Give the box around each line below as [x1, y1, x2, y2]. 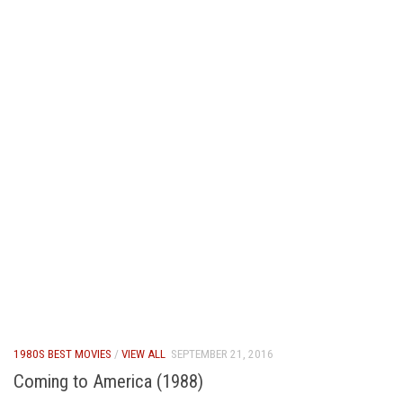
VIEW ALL [121, 347, 166, 361]
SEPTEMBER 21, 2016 [171, 347, 273, 361]
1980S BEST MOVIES [13, 347, 112, 361]
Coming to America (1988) [13, 370, 203, 392]
